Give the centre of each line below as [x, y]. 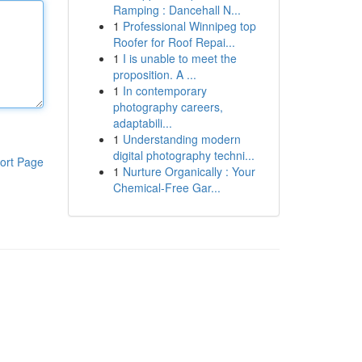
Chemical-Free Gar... [166, 187]
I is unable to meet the [179, 58]
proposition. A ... [154, 74]
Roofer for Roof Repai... [174, 42]
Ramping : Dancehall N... [177, 10]
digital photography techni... [183, 155]
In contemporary [164, 90]
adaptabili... [142, 123]
